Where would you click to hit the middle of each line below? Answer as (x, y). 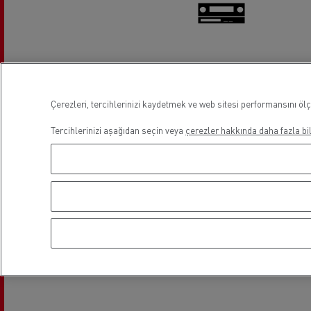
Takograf (221, 75)
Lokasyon (209, 134)
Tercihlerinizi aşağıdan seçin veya (118, 131)
